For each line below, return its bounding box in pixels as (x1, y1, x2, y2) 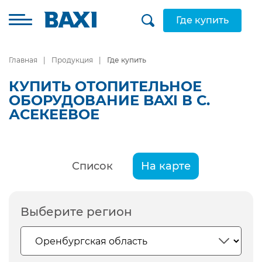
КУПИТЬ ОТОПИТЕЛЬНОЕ (9, 78, 202, 95)
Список (71, 160, 113, 173)
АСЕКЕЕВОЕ (9, 106, 99, 123)
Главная (9, 56, 37, 64)
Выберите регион (20, 205, 132, 219)
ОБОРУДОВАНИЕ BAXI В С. (9, 92, 210, 109)
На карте (140, 160, 191, 173)
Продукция (51, 56, 93, 64)
